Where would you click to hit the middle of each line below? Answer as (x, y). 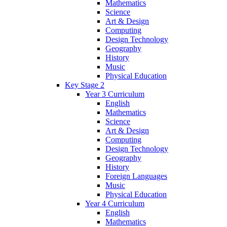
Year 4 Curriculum (115, 204)
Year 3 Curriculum (115, 94)
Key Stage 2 (85, 85)
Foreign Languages (136, 176)
